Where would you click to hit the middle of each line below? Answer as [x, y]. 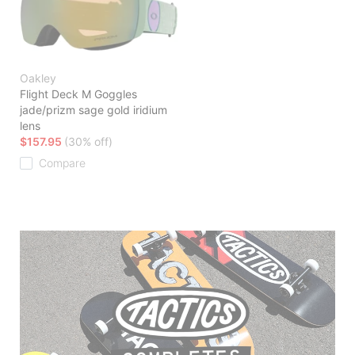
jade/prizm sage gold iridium [94, 110]
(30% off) [88, 142]
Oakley [38, 78]
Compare [62, 163]
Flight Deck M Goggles [78, 94]
